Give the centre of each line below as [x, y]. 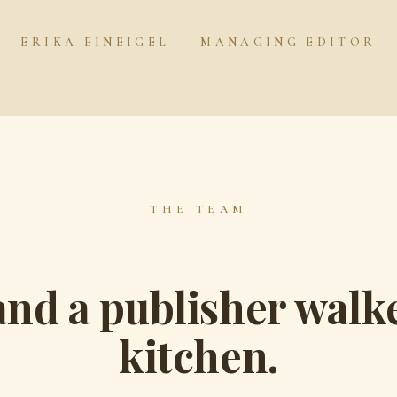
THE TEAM [198, 209]
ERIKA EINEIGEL [98, 42]
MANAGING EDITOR [285, 42]
